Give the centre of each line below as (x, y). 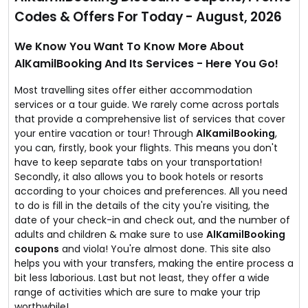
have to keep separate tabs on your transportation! (138, 162)
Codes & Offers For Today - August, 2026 (148, 17)
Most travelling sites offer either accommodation (133, 90)
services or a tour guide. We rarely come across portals (147, 104)
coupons (37, 249)
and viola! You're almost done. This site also (165, 249)
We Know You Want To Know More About (129, 46)
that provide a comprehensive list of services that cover (150, 119)
